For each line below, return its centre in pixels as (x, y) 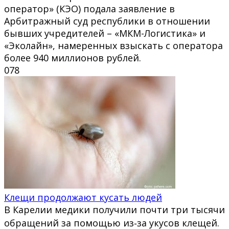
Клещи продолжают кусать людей (83, 197)
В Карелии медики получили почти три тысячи (114, 209)
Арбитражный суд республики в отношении (107, 21)
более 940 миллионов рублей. (73, 58)
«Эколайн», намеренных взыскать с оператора (113, 45)
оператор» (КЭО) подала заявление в (89, 8)
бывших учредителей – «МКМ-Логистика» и (105, 33)
